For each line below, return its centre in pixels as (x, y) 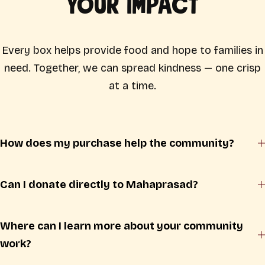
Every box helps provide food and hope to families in (132, 50)
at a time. (132, 85)
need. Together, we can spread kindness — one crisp (132, 68)
